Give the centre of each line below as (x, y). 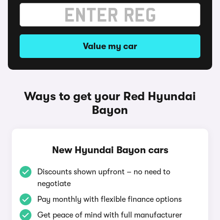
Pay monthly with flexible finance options (110, 199)
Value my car (110, 46)
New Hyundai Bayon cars (110, 150)
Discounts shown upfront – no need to (104, 172)
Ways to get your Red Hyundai (110, 96)
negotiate (54, 184)
